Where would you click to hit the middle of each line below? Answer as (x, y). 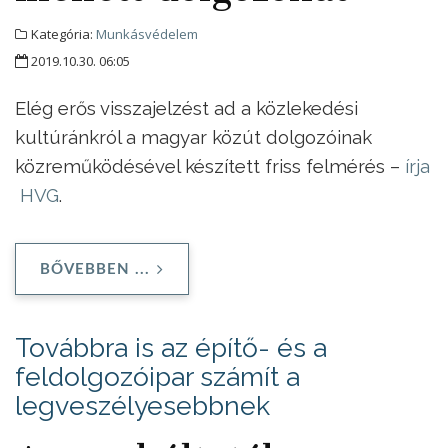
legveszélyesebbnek (142, 405)
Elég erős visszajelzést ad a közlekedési (186, 107)
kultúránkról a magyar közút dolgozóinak (193, 136)
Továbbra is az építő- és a (171, 347)
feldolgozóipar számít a (157, 376)
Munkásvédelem (147, 33)
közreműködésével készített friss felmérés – (210, 165)
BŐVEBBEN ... (95, 269)
